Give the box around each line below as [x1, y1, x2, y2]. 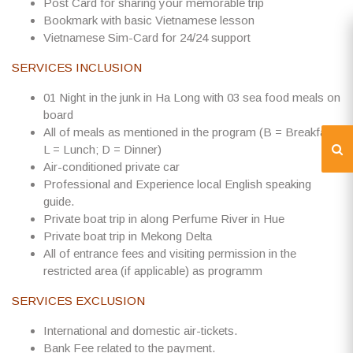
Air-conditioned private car [43, 160, 180, 173]
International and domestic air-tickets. [43, 324, 237, 337]
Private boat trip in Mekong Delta [43, 229, 212, 243]
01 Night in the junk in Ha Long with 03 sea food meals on [43, 91, 340, 104]
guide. [43, 195, 74, 208]
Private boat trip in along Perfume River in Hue [43, 212, 284, 225]
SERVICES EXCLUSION [12, 294, 145, 307]
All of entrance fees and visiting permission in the [43, 247, 296, 260]
